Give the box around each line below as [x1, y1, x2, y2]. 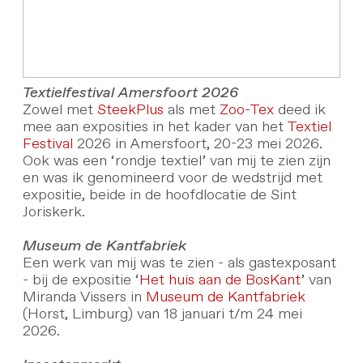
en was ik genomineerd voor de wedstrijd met [22, 171, 322, 186]
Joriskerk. [22, 205, 85, 220]
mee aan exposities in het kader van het [22, 120, 287, 135]
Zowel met [22, 103, 97, 118]
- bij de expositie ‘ [22, 273, 139, 288]
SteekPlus [96, 103, 164, 118]
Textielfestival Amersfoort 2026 [22, 86, 238, 101]
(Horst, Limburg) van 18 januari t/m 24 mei [22, 307, 302, 322]
